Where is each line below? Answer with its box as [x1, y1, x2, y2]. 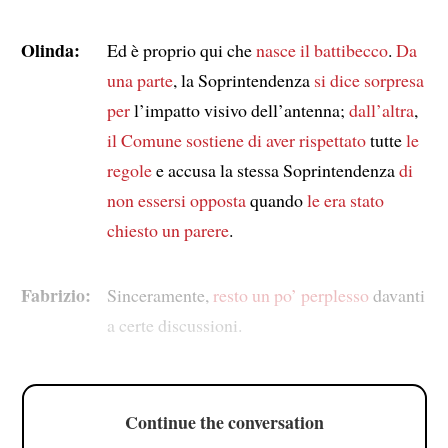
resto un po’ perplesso [212, 282, 369, 307]
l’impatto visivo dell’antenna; [129, 97, 349, 122]
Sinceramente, [106, 282, 213, 307]
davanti [368, 282, 425, 307]
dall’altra [348, 97, 414, 122]
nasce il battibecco [255, 37, 388, 62]
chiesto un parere [106, 217, 229, 242]
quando [245, 187, 307, 212]
